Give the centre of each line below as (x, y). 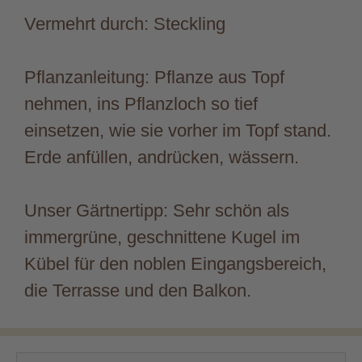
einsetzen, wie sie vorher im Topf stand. (178, 130)
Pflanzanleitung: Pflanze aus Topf (154, 77)
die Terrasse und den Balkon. (138, 290)
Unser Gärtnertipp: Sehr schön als (157, 210)
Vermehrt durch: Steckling (125, 23)
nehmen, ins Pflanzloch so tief (141, 103)
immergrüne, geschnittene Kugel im (162, 237)
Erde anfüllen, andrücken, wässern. (162, 157)
